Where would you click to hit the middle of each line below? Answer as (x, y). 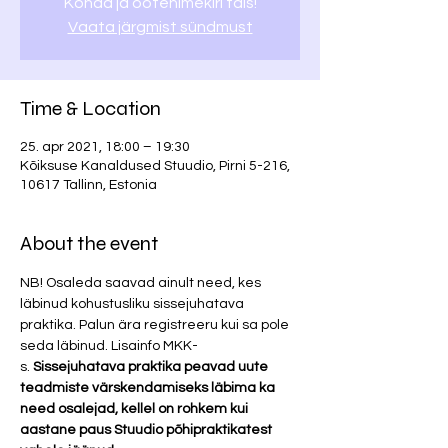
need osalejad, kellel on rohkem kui (135, 409)
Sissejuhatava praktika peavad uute (152, 367)
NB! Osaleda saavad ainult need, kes (142, 283)
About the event (89, 243)
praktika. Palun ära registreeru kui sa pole (156, 325)
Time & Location (90, 108)
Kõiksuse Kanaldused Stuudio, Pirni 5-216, (155, 166)
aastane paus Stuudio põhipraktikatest (147, 430)
